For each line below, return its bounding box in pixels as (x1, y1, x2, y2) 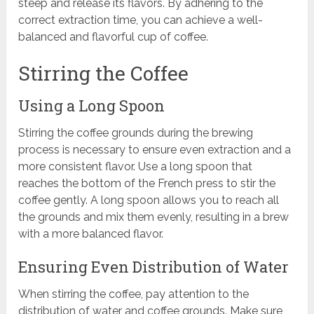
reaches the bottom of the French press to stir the (18, 177, 276, 191)
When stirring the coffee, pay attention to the (18, 287, 250, 301)
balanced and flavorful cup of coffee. (18, 30, 209, 44)
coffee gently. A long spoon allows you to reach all (18, 193, 280, 207)
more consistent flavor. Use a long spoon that (18, 160, 253, 174)
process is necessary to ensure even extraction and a (18, 143, 292, 157)
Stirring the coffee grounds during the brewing (18, 126, 254, 140)
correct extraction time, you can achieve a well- (18, 13, 264, 27)
